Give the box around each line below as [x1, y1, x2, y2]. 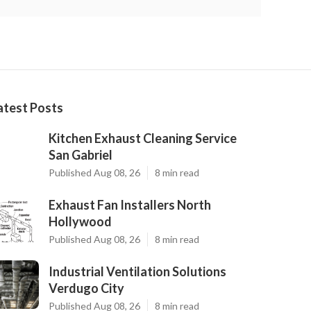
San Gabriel [49, 147, 112, 162]
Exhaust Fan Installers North [49, 197, 211, 212]
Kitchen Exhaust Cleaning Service [49, 131, 237, 146]
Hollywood [49, 214, 112, 229]
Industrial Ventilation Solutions [49, 264, 226, 279]
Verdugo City [49, 280, 124, 296]
